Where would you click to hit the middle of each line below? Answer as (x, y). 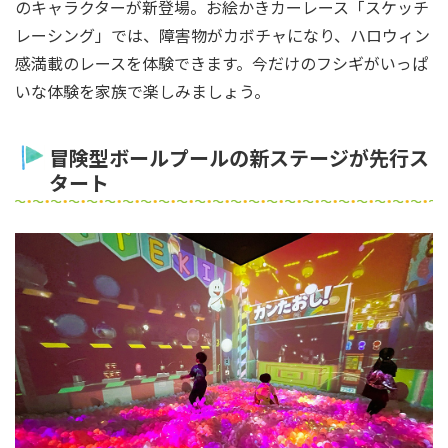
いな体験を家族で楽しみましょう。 (142, 90)
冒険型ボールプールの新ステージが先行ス (239, 157)
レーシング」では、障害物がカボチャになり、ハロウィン (222, 34)
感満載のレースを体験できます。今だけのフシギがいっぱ (221, 62)
